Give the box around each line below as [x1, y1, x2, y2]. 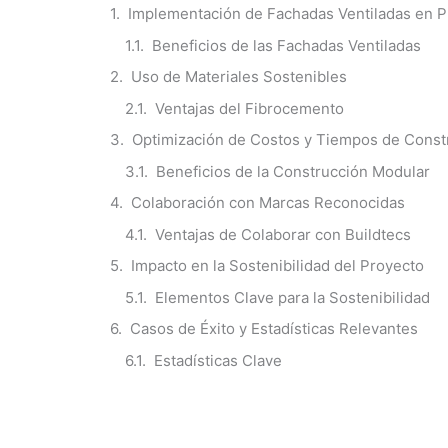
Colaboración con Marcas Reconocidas [131, 193, 405, 212]
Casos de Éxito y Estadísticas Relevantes [130, 319, 418, 338]
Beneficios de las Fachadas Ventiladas [152, 35, 421, 55]
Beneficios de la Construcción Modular [156, 161, 430, 181]
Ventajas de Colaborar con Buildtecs [155, 224, 411, 244]
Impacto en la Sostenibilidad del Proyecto [131, 256, 424, 275]
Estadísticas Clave [154, 350, 282, 370]
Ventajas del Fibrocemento [155, 98, 344, 118]
